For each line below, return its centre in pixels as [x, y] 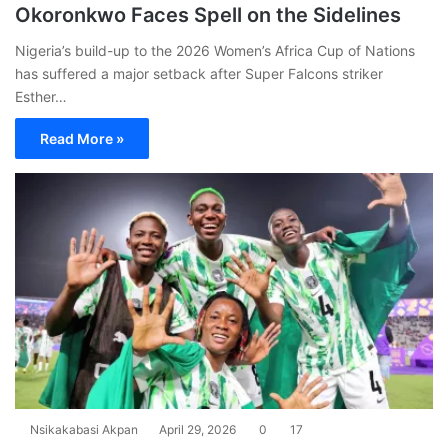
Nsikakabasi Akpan [84, 429]
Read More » [82, 138]
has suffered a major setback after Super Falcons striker [199, 73]
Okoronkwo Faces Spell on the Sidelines [208, 15]
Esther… [41, 96]
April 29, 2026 [197, 429]
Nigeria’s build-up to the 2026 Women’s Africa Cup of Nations [215, 50]
